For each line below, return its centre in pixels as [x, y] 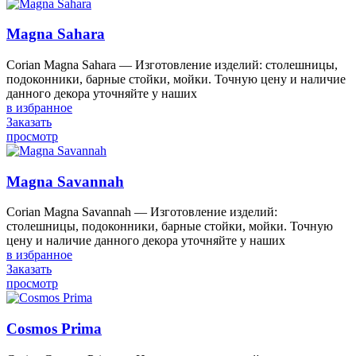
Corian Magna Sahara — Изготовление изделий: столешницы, [172, 65]
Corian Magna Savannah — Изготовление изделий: [142, 212]
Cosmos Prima [54, 329]
